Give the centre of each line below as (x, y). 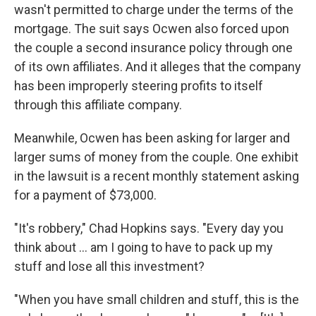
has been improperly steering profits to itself (139, 86)
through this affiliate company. (98, 105)
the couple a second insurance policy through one (153, 48)
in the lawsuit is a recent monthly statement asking (157, 176)
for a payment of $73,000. (85, 195)
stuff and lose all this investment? (109, 266)
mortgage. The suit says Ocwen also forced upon (152, 29)
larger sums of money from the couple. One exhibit (156, 157)
